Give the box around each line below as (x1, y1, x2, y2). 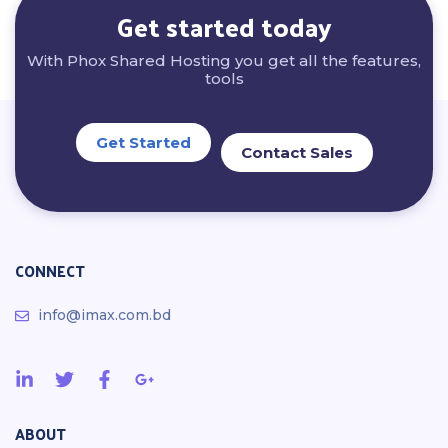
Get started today (116, 3, 332, 50)
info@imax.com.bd (37, 306, 171, 324)
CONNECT (15, 257, 85, 284)
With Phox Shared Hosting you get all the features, (27, 51, 421, 70)
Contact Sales (240, 143, 353, 162)
